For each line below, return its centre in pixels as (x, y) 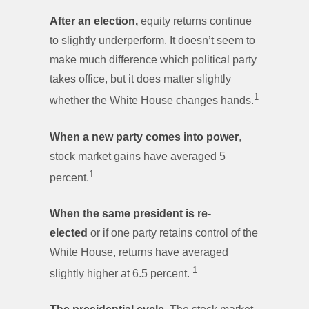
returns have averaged (173, 252)
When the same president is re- (130, 213)
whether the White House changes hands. (152, 101)
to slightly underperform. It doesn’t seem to (152, 41)
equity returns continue (196, 21)
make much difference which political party (153, 60)
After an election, (95, 21)
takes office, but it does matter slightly (140, 79)
